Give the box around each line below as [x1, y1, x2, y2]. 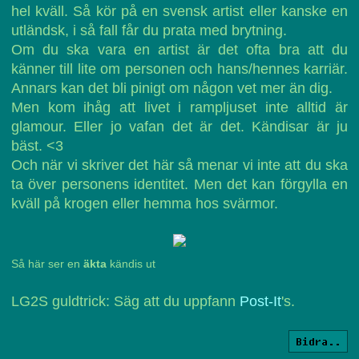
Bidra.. [296, 335, 341, 348]
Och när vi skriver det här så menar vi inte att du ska [11, 157, 348, 173]
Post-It [240, 293, 281, 309]
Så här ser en [11, 257, 83, 270]
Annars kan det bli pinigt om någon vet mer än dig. [11, 80, 333, 96]
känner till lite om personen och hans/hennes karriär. [11, 61, 348, 77]
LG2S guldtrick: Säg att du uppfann [11, 293, 240, 309]
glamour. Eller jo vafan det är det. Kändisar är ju [11, 119, 348, 135]
